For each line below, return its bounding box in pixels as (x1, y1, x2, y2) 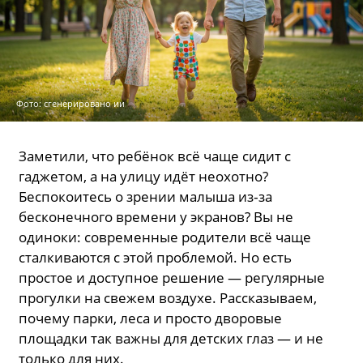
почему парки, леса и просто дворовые (19, 308, 283, 327)
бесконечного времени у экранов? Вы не (19, 207, 294, 226)
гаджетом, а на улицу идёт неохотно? (19, 166, 269, 186)
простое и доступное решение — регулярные (19, 267, 326, 287)
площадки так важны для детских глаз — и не (19, 328, 324, 348)
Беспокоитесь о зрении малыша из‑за (19, 186, 273, 206)
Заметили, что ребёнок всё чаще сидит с (19, 146, 292, 165)
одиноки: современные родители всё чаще (19, 227, 312, 246)
